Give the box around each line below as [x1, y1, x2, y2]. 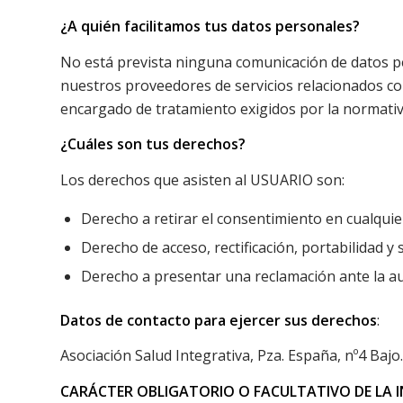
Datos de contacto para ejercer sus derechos [60, 309, 377, 330]
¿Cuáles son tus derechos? [60, 134, 246, 155]
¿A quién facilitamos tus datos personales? [60, 16, 360, 37]
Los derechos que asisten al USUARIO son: [60, 169, 345, 190]
